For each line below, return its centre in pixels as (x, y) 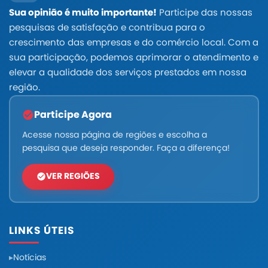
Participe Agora (73, 115)
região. (25, 87)
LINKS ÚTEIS (42, 230)
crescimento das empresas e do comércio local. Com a (134, 42)
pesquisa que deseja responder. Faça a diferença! (126, 148)
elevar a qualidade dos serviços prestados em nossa (128, 72)
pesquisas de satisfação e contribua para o (107, 28)
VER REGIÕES (73, 176)
